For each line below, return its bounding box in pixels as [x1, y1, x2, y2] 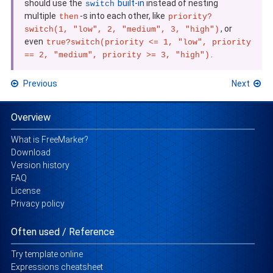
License [11, 186, 40, 196]
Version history [11, 160, 69, 171]
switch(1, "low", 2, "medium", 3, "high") [24, 25, 219, 35]
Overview [11, 112, 51, 124]
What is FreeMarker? [11, 135, 88, 145]
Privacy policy [11, 199, 65, 209]
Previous [23, 79, 57, 89]
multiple [24, 11, 58, 21]
